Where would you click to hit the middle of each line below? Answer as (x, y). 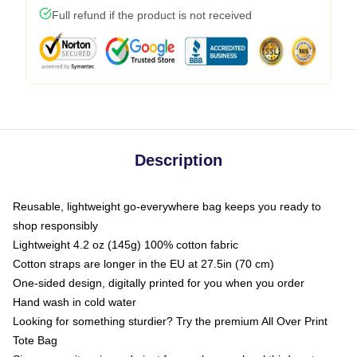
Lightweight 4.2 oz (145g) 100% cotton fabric (126, 245)
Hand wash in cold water (75, 302)
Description (178, 160)
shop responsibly (55, 226)
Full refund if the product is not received (152, 15)
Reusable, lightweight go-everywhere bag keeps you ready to (167, 206)
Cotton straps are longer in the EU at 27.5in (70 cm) (143, 264)
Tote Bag (35, 340)
